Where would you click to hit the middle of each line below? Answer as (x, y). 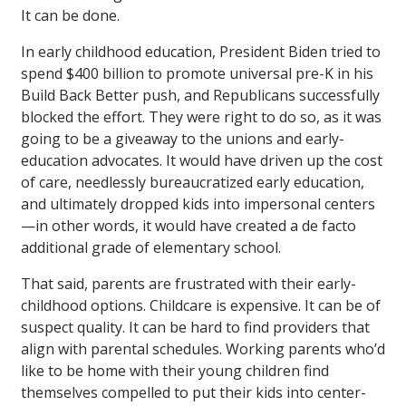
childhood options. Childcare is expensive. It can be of (201, 305)
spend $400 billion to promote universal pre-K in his (197, 73)
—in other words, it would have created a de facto (188, 225)
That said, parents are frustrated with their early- (188, 283)
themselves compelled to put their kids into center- (193, 392)
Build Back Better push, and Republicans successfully (200, 95)
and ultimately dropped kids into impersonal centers (198, 203)
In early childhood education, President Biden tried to (201, 51)
